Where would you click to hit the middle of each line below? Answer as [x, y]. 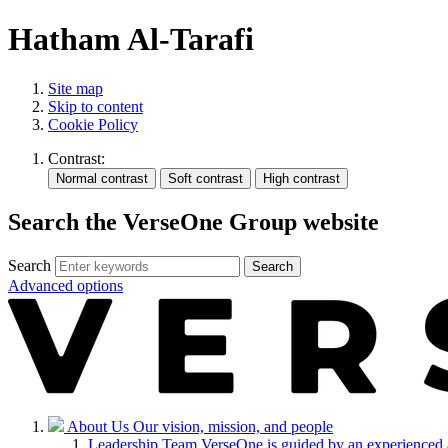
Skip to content [95, 106]
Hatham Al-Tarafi [131, 39]
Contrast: [76, 158]
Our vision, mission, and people [233, 426]
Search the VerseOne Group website [193, 221]
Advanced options [65, 285]
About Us [100, 426]
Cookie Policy [93, 124]
